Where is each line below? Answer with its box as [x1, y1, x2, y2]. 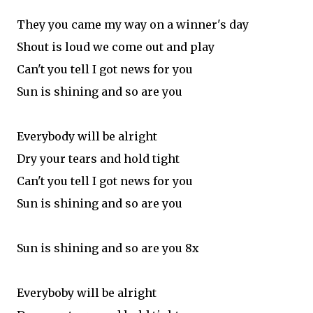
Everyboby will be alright [17, 285, 156, 300]
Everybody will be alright [17, 129, 157, 143]
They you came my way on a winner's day [17, 17, 249, 31]
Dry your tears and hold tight [17, 151, 180, 166]
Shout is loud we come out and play [17, 39, 214, 54]
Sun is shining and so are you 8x [17, 240, 199, 255]
